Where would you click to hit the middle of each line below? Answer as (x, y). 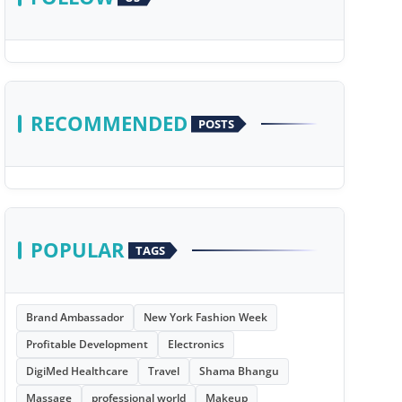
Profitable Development (87, 344)
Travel (163, 371)
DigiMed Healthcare (77, 371)
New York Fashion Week (205, 317)
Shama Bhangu (239, 371)
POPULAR (77, 250)
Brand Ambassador (74, 317)
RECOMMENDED (109, 123)
